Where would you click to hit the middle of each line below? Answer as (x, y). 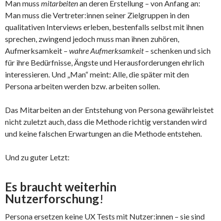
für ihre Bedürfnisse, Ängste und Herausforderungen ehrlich (105, 62)
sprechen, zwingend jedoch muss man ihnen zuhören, (92, 38)
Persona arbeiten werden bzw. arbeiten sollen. (82, 86)
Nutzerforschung (52, 198)
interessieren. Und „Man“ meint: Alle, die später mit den (97, 74)
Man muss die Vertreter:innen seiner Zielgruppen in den (97, 15)
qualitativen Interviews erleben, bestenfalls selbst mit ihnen (104, 27)
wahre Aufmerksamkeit (106, 50)
